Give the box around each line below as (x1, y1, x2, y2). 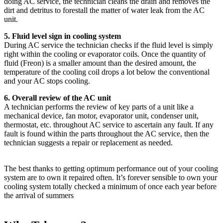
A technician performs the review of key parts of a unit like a (4, 103, 194, 111)
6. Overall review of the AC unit (4, 94, 111, 103)
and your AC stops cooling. (4, 77, 90, 86)
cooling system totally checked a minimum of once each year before (4, 182, 217, 191)
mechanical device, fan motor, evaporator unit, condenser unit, (4, 111, 199, 120)
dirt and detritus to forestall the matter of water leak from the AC (4, 6, 205, 15)
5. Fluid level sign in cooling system (4, 32, 121, 41)
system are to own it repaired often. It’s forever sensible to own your (4, 173, 217, 182)
